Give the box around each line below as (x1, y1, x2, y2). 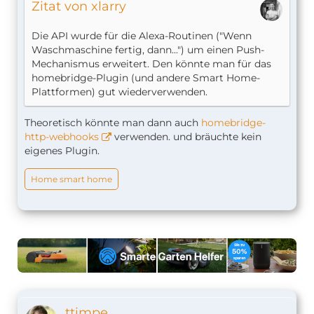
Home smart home (31, 173, 112, 184)
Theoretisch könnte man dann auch (25, 116, 201, 129)
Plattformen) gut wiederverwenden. (32, 85, 207, 98)
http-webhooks (25, 130, 99, 143)
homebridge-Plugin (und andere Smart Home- (32, 71, 260, 84)
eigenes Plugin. (25, 144, 100, 157)
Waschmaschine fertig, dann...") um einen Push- (32, 43, 264, 56)
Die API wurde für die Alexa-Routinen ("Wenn (32, 29, 252, 42)
